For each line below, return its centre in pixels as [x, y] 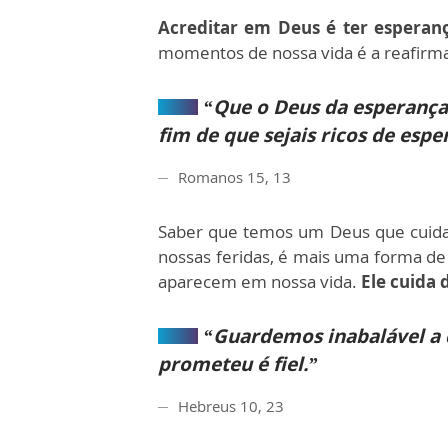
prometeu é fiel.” [238, 363]
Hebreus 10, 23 [231, 405]
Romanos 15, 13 [234, 176]
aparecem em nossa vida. [259, 281]
